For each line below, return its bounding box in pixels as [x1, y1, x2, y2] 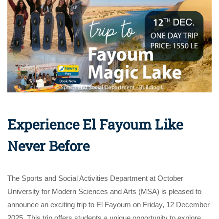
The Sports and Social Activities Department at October [7, 174, 183, 183]
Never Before [7, 137, 89, 155]
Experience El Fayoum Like [7, 115, 183, 134]
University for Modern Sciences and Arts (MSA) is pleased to [7, 187, 201, 196]
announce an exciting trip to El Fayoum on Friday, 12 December [7, 200, 210, 209]
